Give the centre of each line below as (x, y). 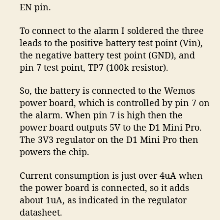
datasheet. (41, 212)
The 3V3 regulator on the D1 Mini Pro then (109, 140)
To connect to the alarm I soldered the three (112, 30)
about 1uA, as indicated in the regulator (103, 200)
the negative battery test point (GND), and (108, 55)
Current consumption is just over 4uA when (111, 175)
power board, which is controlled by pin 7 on (115, 103)
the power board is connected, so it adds (105, 187)
